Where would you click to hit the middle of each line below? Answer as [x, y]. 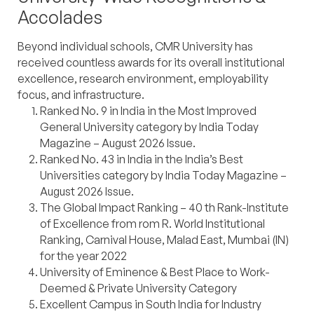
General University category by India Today [149, 127]
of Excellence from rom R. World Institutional [152, 224]
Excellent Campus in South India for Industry [151, 305]
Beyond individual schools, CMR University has [135, 47]
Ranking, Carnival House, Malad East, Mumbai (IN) [164, 240]
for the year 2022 [83, 256]
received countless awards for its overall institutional [151, 63]
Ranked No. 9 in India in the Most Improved [148, 111]
